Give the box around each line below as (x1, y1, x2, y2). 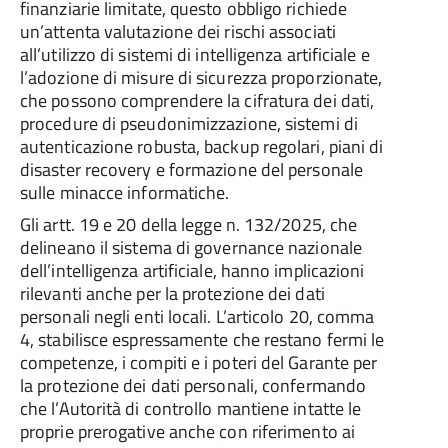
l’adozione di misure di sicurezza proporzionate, (20, 64, 383, 91)
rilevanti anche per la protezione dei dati (20, 280, 325, 307)
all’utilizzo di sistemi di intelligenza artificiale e (20, 41, 370, 68)
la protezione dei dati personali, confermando (20, 372, 367, 399)
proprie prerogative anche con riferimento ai (20, 418, 355, 445)
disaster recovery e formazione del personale (20, 156, 363, 183)
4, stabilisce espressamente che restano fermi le (20, 326, 385, 353)
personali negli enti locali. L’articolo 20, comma (20, 303, 375, 330)
